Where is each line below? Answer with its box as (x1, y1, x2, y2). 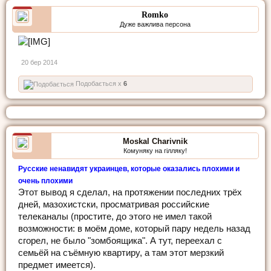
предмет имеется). (18, 260, 96, 270)
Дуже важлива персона (119, 20, 191, 28)
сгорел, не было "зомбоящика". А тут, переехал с (18, 235, 222, 246)
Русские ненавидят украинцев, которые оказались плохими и (18, 164, 240, 173)
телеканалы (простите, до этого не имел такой (18, 211, 212, 221)
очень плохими (18, 176, 73, 185)
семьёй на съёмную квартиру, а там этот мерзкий (18, 247, 224, 258)
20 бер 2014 (21, 58, 57, 66)
